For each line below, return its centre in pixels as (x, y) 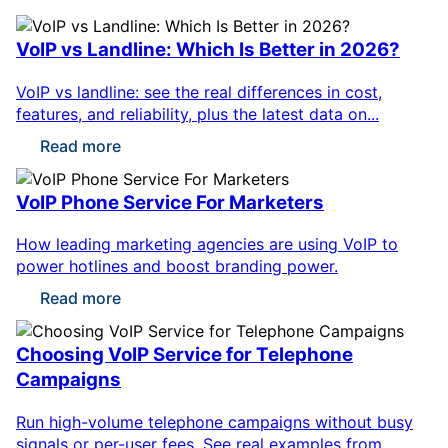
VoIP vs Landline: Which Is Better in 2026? (208, 49)
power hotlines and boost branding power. (177, 266)
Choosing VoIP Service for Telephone (184, 355)
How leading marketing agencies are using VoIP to (207, 244)
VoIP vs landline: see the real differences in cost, (199, 91)
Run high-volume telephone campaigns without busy (214, 422)
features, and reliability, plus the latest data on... (197, 113)
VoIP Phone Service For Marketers (170, 202)
